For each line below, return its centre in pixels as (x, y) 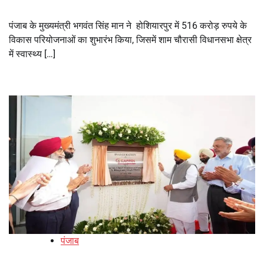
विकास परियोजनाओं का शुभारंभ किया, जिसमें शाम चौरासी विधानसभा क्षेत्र (130, 39)
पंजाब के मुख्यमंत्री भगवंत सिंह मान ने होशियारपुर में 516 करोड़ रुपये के (128, 25)
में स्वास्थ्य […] (32, 54)
